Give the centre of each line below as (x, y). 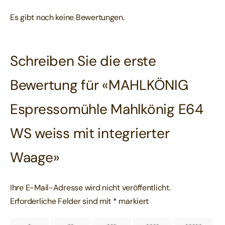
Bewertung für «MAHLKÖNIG (99, 85)
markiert (133, 201)
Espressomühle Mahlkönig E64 (106, 109)
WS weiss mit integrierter (90, 133)
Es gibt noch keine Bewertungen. (67, 17)
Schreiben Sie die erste (83, 61)
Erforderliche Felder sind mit (61, 201)
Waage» (35, 157)
